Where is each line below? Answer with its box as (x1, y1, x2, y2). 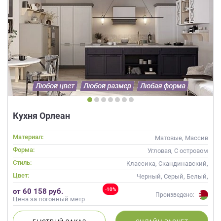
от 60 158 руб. (13, 186, 63, 196)
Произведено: (155, 191, 194, 199)
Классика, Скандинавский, (126, 159, 208, 167)
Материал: (13, 133, 43, 141)
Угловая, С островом (147, 147, 208, 154)
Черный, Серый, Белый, (137, 172, 208, 180)
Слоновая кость (161, 181, 208, 189)
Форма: (13, 146, 35, 153)
